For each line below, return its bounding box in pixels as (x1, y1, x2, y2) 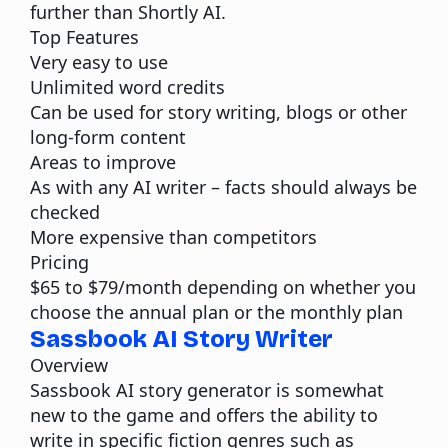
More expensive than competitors (30, 224, 317, 249)
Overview (30, 352, 108, 377)
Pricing (30, 249, 89, 274)
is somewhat (271, 377, 384, 402)
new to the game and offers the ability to (30, 402, 378, 427)
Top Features (30, 24, 139, 49)
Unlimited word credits (30, 74, 225, 99)
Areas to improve (30, 149, 176, 174)
